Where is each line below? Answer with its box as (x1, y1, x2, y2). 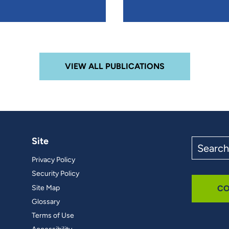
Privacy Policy (31, 155, 75, 165)
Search (191, 136, 217, 146)
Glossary (31, 197, 60, 206)
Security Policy (31, 169, 79, 178)
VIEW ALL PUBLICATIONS (64, 61, 165, 72)
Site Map (31, 183, 60, 192)
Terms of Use (31, 211, 74, 220)
